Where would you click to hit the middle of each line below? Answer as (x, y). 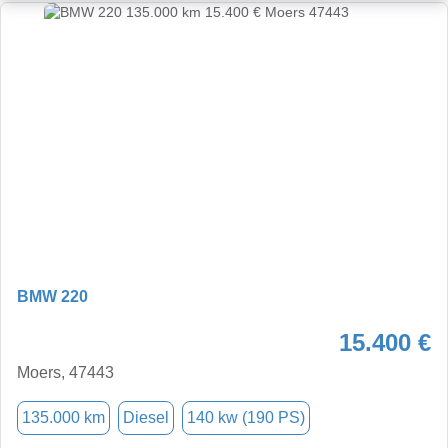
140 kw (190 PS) (246, 417)
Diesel (146, 417)
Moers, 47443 (65, 372)
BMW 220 (52, 296)
